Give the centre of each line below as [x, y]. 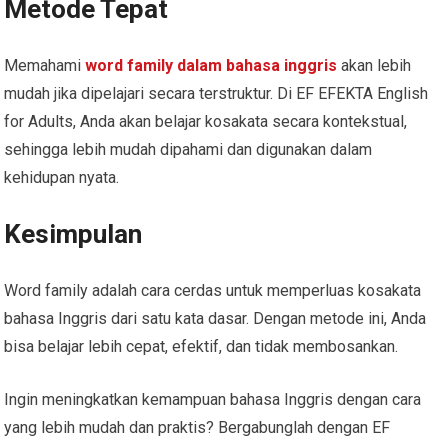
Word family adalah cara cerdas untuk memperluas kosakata [213, 290]
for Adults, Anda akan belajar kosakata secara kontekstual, [206, 121]
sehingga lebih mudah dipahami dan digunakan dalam [188, 149]
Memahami [45, 65]
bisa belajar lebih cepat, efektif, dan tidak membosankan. [201, 346]
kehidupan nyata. [62, 177]
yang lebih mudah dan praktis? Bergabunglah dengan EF [197, 427]
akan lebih [374, 65]
